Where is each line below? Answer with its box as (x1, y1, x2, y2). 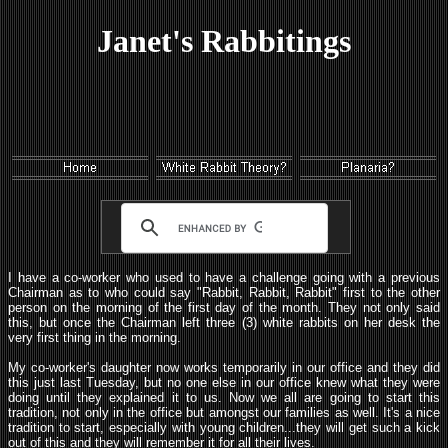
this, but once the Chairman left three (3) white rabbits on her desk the (8, 315, 440, 330)
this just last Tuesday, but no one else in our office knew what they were (8, 375, 440, 390)
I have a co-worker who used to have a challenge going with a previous (8, 270, 440, 285)
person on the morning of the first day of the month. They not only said (8, 300, 440, 315)
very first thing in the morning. (8, 330, 181, 345)
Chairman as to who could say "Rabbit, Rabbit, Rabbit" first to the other (8, 285, 440, 300)
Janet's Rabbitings (97, 23, 351, 59)
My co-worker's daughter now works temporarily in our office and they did (8, 360, 440, 375)
